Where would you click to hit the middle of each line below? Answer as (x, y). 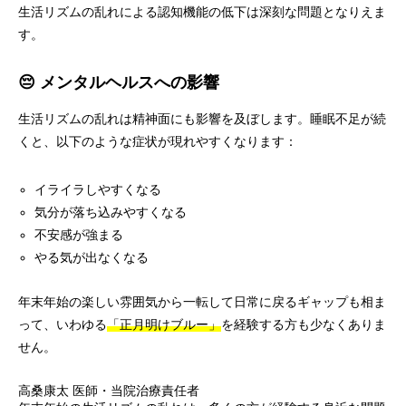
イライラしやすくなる (98, 189)
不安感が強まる (79, 235)
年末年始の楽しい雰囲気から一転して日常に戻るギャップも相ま (202, 302)
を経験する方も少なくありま (304, 324)
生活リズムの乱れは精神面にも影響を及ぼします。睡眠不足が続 (202, 119)
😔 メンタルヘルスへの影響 (119, 82)
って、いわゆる (63, 324)
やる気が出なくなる (92, 257)
